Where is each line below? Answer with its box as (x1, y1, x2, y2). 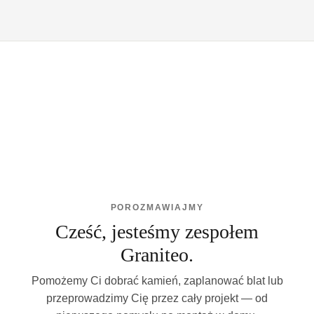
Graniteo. (121, 243, 193, 266)
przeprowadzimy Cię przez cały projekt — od (46, 292, 268, 304)
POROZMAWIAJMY (110, 202, 204, 212)
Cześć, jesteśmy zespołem (55, 220, 259, 243)
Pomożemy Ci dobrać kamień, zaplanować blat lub (31, 274, 283, 287)
